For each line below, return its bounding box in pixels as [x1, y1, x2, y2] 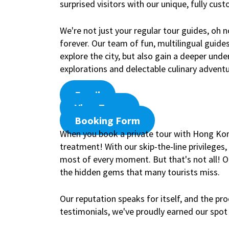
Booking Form [74, 113, 140, 127]
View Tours [74, 101, 125, 114]
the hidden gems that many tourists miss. [60, 166, 220, 178]
